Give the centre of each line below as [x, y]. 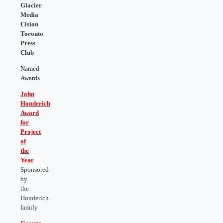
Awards [30, 78]
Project [31, 131]
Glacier [31, 5]
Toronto [32, 33]
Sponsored [35, 169]
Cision [29, 24]
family [29, 207]
